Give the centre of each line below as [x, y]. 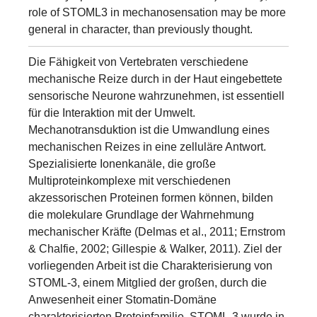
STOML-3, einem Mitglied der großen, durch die [148, 283]
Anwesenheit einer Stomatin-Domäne [122, 300]
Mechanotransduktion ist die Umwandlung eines [149, 130]
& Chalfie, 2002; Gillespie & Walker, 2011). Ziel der [155, 249]
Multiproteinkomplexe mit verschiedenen [129, 181]
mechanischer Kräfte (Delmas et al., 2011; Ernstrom [157, 232]
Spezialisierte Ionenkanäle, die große [122, 164]
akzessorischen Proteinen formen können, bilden [151, 198]
